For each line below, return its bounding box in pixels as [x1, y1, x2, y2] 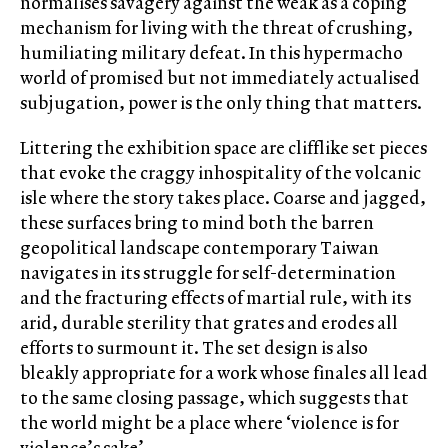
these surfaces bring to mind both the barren [20, 210, 374, 236]
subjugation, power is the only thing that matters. [20, 90, 422, 116]
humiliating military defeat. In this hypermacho [20, 40, 403, 66]
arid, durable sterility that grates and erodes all [20, 310, 398, 336]
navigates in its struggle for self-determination [20, 260, 396, 286]
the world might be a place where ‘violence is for [20, 410, 399, 436]
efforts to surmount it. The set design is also [20, 335, 368, 361]
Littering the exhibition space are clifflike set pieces [20, 135, 427, 161]
